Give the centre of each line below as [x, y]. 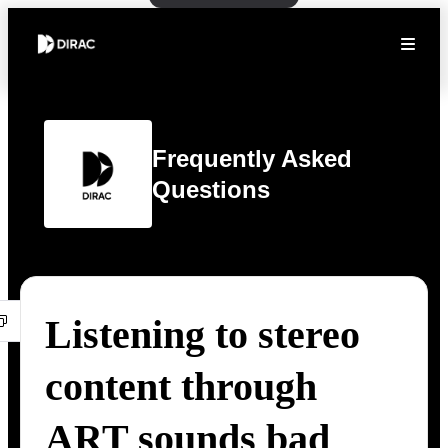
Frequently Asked [252, 158]
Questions [211, 189]
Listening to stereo [202, 334]
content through [181, 386]
